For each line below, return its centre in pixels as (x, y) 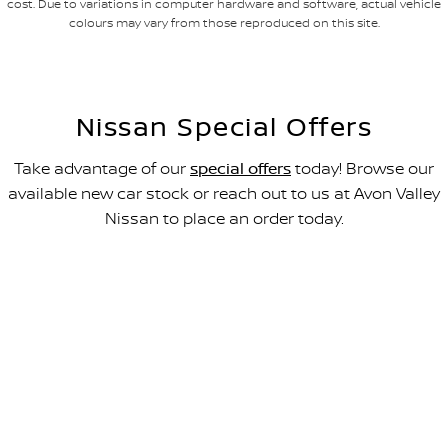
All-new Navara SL (224, 300)
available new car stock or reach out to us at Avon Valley (224, 192)
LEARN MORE (224, 374)
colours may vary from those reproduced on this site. (224, 22)
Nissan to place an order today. (224, 217)
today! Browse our (362, 167)
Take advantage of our (102, 167)
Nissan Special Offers (224, 125)
